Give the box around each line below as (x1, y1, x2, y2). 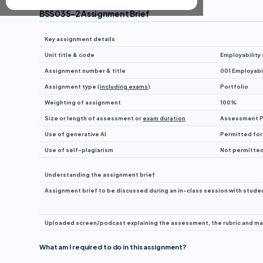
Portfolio (220, 83, 248, 90)
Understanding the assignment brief (45, 171, 155, 178)
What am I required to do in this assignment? (39, 243, 187, 251)
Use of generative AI (45, 130, 106, 137)
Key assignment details (45, 35, 115, 42)
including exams (100, 83, 148, 90)
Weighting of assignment (45, 99, 121, 106)
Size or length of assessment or (45, 114, 143, 122)
